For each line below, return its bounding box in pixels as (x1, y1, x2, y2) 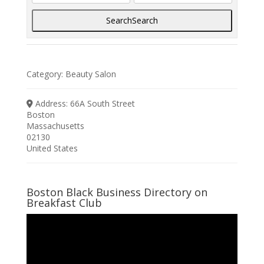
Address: (35, 97, 71, 109)
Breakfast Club (26, 195, 102, 210)
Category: (27, 68, 66, 80)
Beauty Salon (65, 68, 117, 80)
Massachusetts (26, 120, 84, 131)
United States (26, 142, 78, 154)
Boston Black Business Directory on (26, 184, 207, 199)
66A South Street (70, 97, 136, 109)
